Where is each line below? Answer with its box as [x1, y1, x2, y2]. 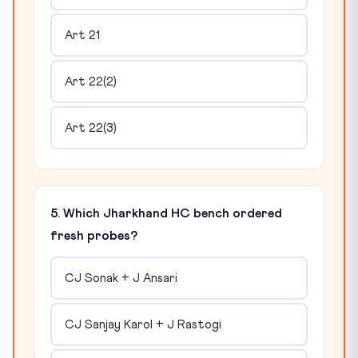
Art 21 [64, 29, 100, 42]
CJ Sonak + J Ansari [64, 272, 177, 284]
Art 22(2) [64, 75, 117, 88]
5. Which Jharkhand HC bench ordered [50, 207, 282, 221]
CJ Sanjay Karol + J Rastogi [64, 318, 221, 331]
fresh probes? [50, 229, 137, 243]
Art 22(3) [64, 121, 117, 134]
